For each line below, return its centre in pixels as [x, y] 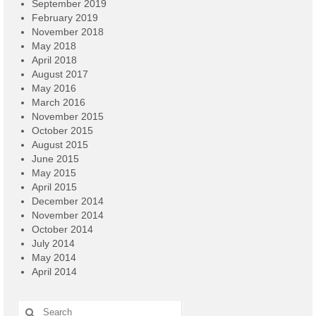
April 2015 [54, 187]
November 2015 [68, 117]
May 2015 [54, 173]
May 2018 [54, 46]
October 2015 [62, 131]
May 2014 [54, 258]
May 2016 [54, 89]
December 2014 [68, 201]
